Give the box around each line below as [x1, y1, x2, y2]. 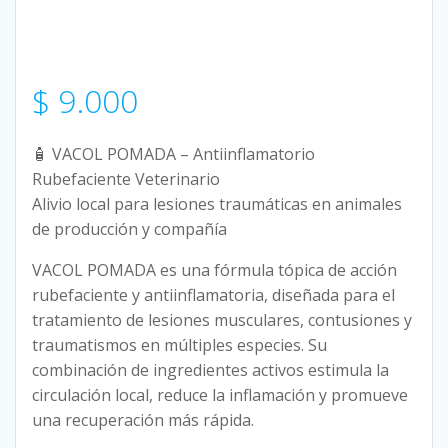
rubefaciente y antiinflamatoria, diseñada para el [32, 284, 395, 306]
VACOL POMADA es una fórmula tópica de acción [32, 259, 397, 281]
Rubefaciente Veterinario [32, 168, 220, 190]
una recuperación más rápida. [32, 409, 254, 431]
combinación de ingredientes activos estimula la [32, 359, 389, 381]
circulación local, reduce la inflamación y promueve [32, 384, 408, 406]
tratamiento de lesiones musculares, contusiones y [32, 309, 412, 331]
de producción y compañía [32, 218, 227, 240]
